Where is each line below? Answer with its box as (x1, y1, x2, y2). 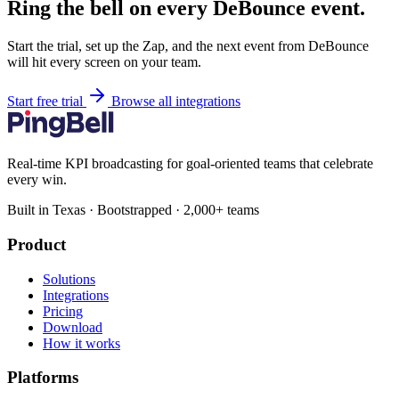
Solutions (43, 271, 95, 287)
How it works (43, 335, 120, 351)
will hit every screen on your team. (7, 54, 201, 70)
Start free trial (7, 94, 86, 110)
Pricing (43, 303, 83, 319)
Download (43, 319, 102, 335)
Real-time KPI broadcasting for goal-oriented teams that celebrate (7, 156, 373, 172)
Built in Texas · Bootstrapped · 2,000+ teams (7, 202, 259, 218)
